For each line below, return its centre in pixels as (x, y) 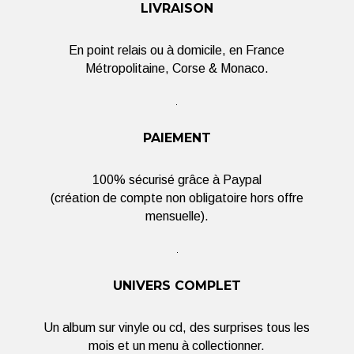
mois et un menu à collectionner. (177, 346)
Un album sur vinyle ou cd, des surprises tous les (177, 328)
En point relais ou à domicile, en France (177, 50)
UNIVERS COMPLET (177, 286)
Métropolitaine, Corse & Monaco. (177, 68)
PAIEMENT (177, 138)
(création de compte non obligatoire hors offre (177, 198)
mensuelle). (177, 216)
